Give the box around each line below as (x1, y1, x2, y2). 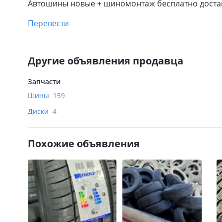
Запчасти (28, 77, 60, 86)
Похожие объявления (28, 137, 140, 150)
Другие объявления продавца (28, 54, 183, 67)
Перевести (28, 18, 69, 29)
